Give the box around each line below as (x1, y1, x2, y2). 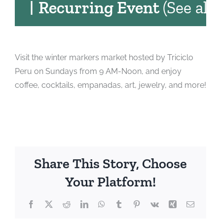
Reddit (70, 200, 91, 208)
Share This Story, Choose (34, 155, 187, 172)
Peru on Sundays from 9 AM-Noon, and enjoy (15, 67, 182, 76)
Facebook (34, 200, 65, 208)
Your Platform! (65, 173, 156, 190)
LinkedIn (87, 200, 116, 208)
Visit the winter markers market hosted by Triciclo (15, 53, 193, 62)
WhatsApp (104, 200, 138, 208)
